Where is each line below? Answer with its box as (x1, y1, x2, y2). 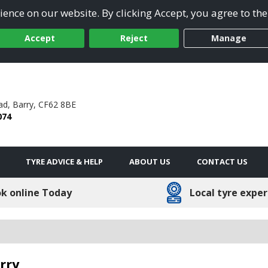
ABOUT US (129, 156, 170, 167)
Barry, (12, 98, 36, 110)
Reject (120, 32, 148, 44)
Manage (211, 32, 246, 44)
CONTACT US (197, 156, 248, 167)
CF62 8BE (38, 98, 76, 110)
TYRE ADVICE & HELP (26, 156, 103, 167)
